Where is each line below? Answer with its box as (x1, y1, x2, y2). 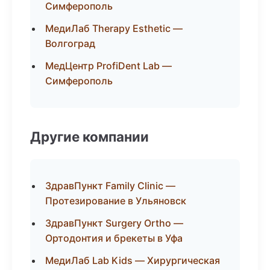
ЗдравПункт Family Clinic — (45, 180, 175, 192)
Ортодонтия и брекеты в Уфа (45, 232, 183, 244)
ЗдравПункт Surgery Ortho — (45, 217, 183, 229)
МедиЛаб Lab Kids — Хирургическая (45, 254, 220, 266)
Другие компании (30, 128, 149, 145)
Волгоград (45, 37, 95, 49)
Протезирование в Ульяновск (45, 195, 186, 207)
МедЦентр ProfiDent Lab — (45, 60, 172, 72)
